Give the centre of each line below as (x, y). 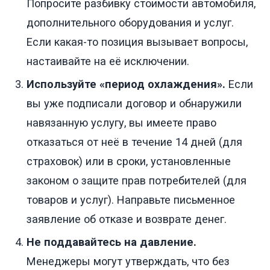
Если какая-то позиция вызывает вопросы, (137, 42)
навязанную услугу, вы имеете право (121, 122)
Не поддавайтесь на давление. (111, 242)
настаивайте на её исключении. (108, 61)
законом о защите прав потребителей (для (137, 180)
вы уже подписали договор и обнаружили (134, 103)
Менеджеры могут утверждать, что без (128, 261)
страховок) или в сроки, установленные (129, 161)
